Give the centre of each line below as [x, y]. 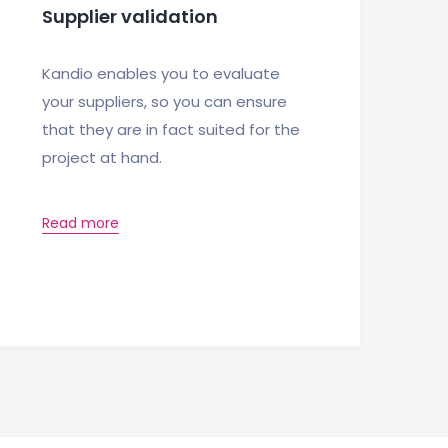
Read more [80, 222]
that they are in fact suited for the [171, 129]
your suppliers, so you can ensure [164, 101]
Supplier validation [130, 16]
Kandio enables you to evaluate [161, 73]
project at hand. [102, 157]
